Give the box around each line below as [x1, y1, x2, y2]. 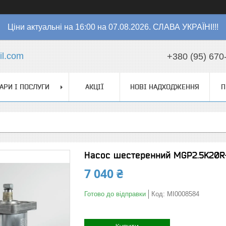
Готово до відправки [84, 190, 146, 198]
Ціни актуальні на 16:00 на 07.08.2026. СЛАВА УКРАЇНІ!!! [8, 23, 218, 31]
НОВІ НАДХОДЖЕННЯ [130, 83, 199, 91]
